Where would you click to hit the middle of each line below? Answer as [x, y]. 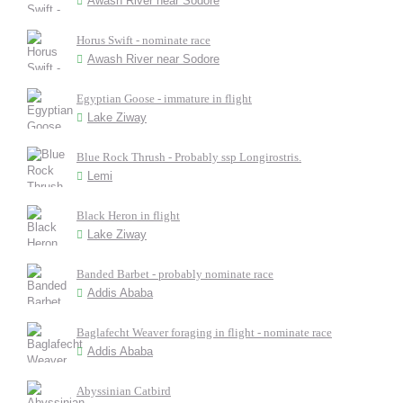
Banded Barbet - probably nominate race [175, 274]
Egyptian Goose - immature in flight [164, 99]
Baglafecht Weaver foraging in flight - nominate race [204, 332]
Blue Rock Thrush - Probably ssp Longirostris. [189, 157]
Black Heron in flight [128, 215]
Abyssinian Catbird [124, 391]
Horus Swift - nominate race [143, 40]
